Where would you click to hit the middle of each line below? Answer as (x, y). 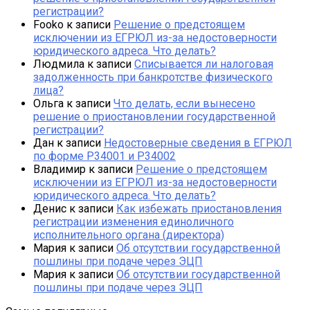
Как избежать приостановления (199, 208)
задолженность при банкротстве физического (153, 77)
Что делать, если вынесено (184, 103)
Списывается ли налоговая (204, 64)
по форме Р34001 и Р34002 (104, 156)
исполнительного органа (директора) (129, 235)
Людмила (59, 64)
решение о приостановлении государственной (154, 116)
